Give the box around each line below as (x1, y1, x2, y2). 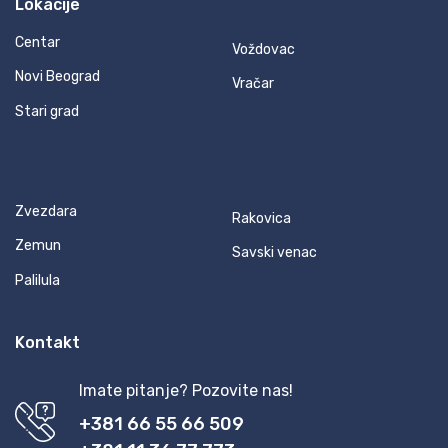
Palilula (15, 271, 60, 289)
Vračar (232, 75, 274, 93)
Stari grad (15, 102, 79, 120)
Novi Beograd (15, 68, 100, 86)
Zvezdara (15, 202, 77, 220)
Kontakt (15, 332, 80, 352)
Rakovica (232, 209, 291, 227)
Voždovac (232, 40, 295, 58)
